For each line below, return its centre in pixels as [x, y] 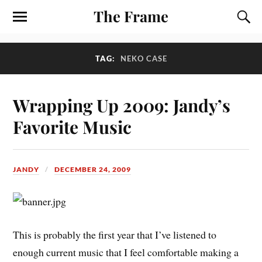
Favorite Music [73, 126]
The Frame [131, 16]
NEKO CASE [144, 58]
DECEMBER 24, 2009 [93, 169]
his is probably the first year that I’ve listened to [118, 234]
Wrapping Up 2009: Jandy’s [122, 105]
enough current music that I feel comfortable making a [126, 252]
